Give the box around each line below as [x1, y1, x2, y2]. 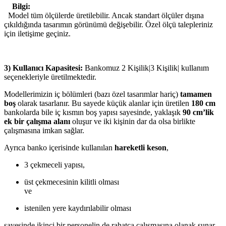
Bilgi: [4, 2, 30, 11]
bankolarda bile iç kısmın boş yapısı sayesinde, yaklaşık [4, 108, 183, 117]
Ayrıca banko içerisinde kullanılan [4, 143, 115, 152]
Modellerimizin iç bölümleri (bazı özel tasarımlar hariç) [4, 90, 180, 99]
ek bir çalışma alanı [4, 117, 70, 126]
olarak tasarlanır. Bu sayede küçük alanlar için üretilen [16, 99, 191, 108]
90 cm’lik [183, 108, 214, 117]
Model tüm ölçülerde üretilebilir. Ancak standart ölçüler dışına [4, 11, 204, 20]
